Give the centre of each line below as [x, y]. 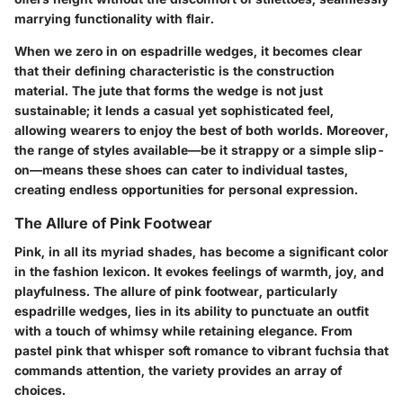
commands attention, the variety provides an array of [178, 371]
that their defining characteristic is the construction [175, 71]
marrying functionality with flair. [114, 19]
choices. [40, 390]
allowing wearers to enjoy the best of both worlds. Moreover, [201, 130]
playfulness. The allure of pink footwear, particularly [176, 291]
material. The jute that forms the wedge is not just [169, 91]
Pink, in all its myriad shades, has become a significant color [201, 252]
